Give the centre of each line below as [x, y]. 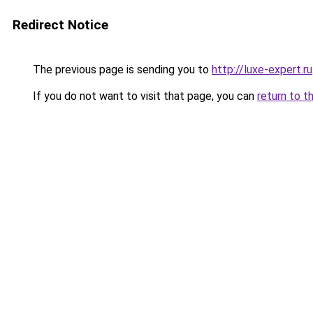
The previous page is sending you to [121, 70]
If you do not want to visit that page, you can [144, 96]
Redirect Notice [60, 25]
